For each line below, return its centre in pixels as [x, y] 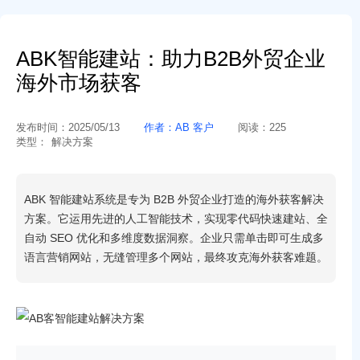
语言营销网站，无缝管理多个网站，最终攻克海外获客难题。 [176, 257]
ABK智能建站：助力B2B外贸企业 [171, 59]
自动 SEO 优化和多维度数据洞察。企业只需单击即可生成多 [174, 238]
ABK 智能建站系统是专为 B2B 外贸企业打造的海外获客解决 [174, 199]
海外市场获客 [79, 83]
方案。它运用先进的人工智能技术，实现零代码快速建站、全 [176, 219]
